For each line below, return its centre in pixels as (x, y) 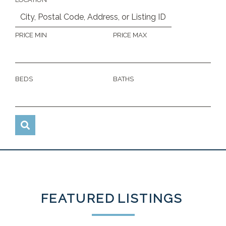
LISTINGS (150, 198)
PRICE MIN (31, 35)
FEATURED (78, 198)
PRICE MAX (130, 35)
